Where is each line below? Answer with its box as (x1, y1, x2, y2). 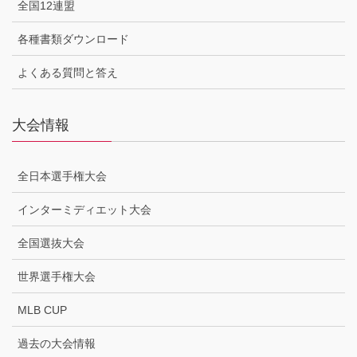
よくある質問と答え (18, 65, 118, 79)
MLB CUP (18, 303, 67, 316)
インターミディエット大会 (18, 202, 151, 216)
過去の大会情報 (18, 336, 96, 350)
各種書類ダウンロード (18, 32, 132, 45)
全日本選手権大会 (18, 169, 107, 182)
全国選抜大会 (18, 236, 84, 249)
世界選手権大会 (18, 269, 96, 283)
